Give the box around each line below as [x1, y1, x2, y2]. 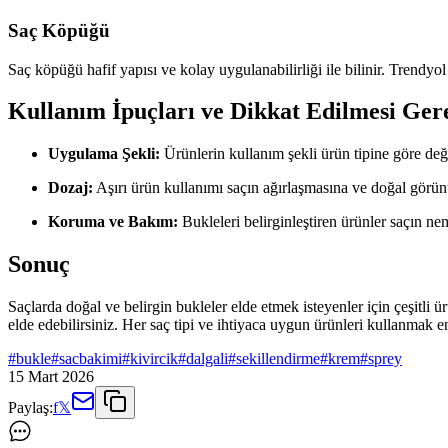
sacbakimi [59, 350, 122, 368]
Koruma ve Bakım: [48, 213, 178, 231]
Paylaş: [8, 399, 53, 417]
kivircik [130, 350, 178, 368]
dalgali [186, 350, 228, 368]
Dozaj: [48, 179, 93, 197]
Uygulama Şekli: [48, 145, 160, 163]
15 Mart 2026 [8, 368, 94, 386]
